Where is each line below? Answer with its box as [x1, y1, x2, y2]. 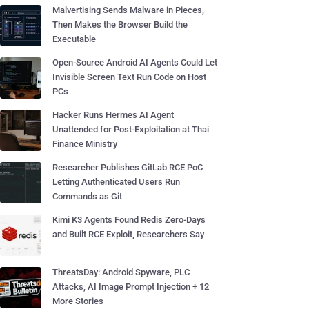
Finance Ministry [52, 139, 117, 149]
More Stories [52, 296, 103, 306]
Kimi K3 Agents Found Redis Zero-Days [52, 215, 206, 225]
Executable [52, 34, 96, 44]
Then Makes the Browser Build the [52, 19, 188, 30]
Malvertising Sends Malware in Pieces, [52, 5, 204, 15]
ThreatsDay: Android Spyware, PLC [52, 267, 190, 277]
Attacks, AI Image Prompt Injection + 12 [52, 281, 209, 292]
